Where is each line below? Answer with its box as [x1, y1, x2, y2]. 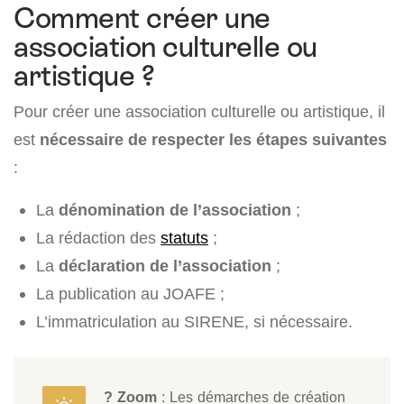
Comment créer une [14, 2, 271, 35]
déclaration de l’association [59, 256, 271, 276]
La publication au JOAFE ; [36, 284, 225, 304]
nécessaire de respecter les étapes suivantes [40, 130, 387, 150]
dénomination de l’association [59, 200, 291, 220]
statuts [161, 228, 208, 248]
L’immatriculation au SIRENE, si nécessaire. [36, 312, 353, 332]
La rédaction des [36, 228, 161, 248]
